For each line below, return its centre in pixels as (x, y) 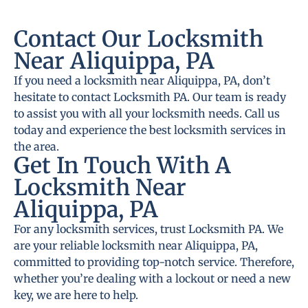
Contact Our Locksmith (139, 39)
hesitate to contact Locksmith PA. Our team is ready (150, 97)
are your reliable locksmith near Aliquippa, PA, (136, 245)
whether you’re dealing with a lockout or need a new (152, 278)
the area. (36, 146)
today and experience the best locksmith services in (150, 130)
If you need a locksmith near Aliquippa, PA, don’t (142, 80)
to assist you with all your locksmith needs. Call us (147, 113)
